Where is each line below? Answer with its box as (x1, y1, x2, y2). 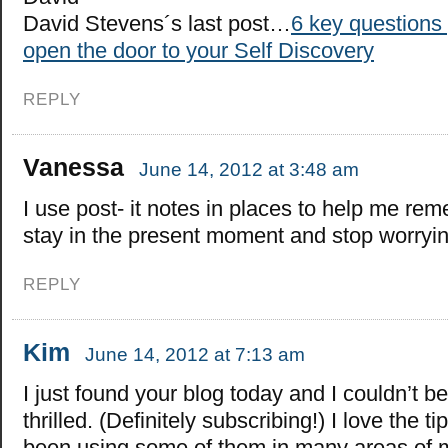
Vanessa (23, 152, 124, 181)
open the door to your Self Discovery (23, 37, 374, 63)
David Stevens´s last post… (23, 10, 291, 36)
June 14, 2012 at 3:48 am (139, 158, 359, 180)
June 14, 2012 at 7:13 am (85, 343, 305, 365)
